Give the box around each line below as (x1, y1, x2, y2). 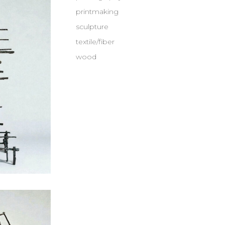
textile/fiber (76, 37, 115, 46)
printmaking (76, 7, 119, 16)
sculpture (76, 22, 108, 31)
